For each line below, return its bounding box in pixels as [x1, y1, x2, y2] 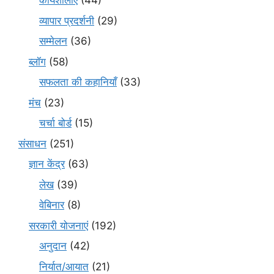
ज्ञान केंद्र [29, 158, 65, 171]
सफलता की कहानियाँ [39, 76, 117, 89]
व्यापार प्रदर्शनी [39, 14, 94, 27]
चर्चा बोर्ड [39, 117, 72, 130]
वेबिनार [39, 199, 64, 212]
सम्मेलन [39, 35, 67, 48]
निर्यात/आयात [39, 260, 89, 273]
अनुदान [39, 240, 67, 253]
